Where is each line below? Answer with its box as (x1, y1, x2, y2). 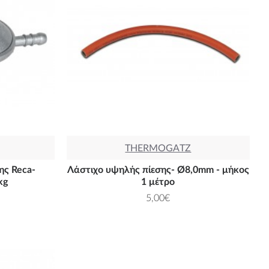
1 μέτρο (141, 177, 175, 187)
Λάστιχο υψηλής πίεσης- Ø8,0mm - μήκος (67, 165, 249, 175)
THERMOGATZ (125, 143, 192, 153)
